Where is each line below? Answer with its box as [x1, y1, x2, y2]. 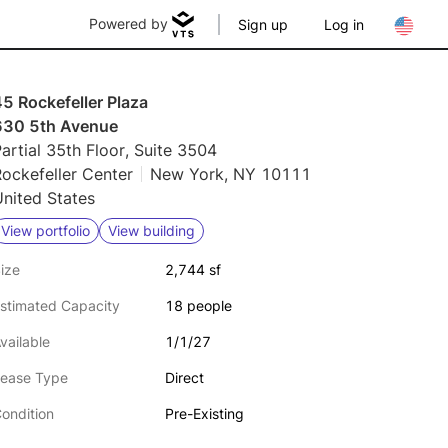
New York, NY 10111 [150, 164, 311, 184]
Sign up [238, 16, 288, 33]
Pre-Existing [164, 405, 244, 422]
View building [108, 222, 195, 239]
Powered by [89, 15, 168, 32]
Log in [324, 16, 364, 33]
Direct [164, 369, 204, 386]
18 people [164, 297, 232, 314]
